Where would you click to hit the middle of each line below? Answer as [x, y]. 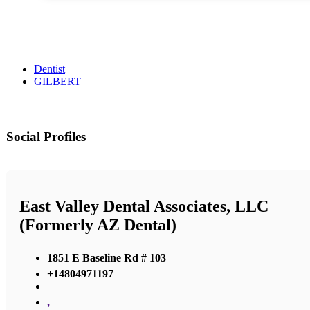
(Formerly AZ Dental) [98, 225]
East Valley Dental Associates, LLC [144, 207]
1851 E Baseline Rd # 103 [107, 257]
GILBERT [57, 82]
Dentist [49, 69]
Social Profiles [46, 137]
